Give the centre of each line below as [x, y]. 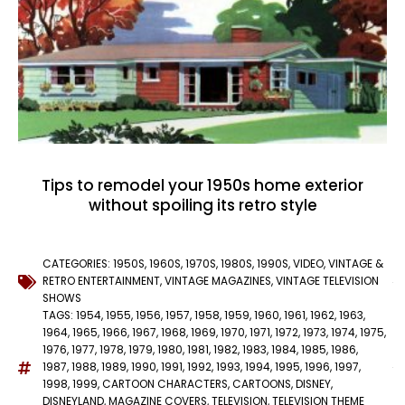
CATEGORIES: [78, 264]
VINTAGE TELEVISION [327, 282]
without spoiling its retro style [202, 206]
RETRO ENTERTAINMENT [101, 282]
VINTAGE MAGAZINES [218, 282]
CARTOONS [262, 385]
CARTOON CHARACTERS [165, 385]
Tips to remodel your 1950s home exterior [202, 186]
